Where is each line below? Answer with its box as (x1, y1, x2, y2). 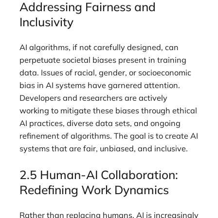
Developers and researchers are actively (19, 93, 167, 103)
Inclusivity (19, 14, 73, 29)
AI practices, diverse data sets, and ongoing (19, 118, 181, 128)
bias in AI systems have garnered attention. (19, 80, 180, 91)
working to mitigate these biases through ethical (19, 106, 197, 116)
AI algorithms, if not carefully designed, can (19, 42, 179, 53)
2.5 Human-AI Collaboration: (19, 166, 178, 182)
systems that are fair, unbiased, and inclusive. (19, 144, 188, 154)
